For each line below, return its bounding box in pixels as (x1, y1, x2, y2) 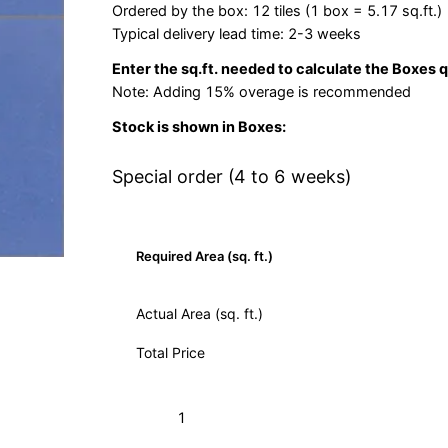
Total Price (136, 344, 205, 361)
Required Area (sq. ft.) (136, 248, 273, 264)
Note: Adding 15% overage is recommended (112, 83, 411, 101)
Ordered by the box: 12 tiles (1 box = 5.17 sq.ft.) (112, 2, 442, 20)
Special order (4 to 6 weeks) (112, 166, 351, 187)
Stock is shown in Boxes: (112, 118, 286, 136)
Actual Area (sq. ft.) (136, 305, 263, 322)
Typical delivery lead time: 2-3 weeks (112, 25, 361, 43)
